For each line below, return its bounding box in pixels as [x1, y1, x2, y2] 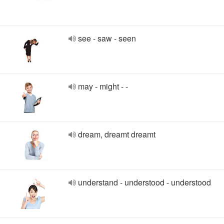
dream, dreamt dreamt [78, 128, 155, 140]
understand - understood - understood [78, 176, 211, 188]
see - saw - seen [78, 32, 136, 44]
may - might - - [78, 80, 128, 92]
